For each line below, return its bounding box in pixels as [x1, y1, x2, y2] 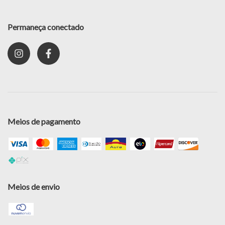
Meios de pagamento [8, 116, 80, 126]
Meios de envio [8, 182, 60, 192]
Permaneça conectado [8, 22, 84, 32]
